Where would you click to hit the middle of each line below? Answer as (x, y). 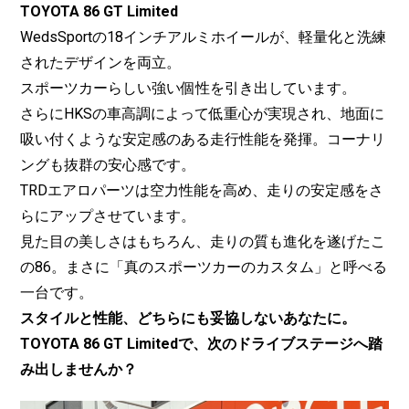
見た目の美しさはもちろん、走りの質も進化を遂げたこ (203, 241)
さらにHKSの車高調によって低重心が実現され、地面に (202, 113)
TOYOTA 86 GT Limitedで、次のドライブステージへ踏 (201, 343)
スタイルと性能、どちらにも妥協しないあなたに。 (188, 318)
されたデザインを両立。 (100, 62)
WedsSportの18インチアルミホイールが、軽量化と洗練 (203, 37)
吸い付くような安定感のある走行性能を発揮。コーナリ (203, 139)
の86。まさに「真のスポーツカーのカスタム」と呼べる (204, 267)
